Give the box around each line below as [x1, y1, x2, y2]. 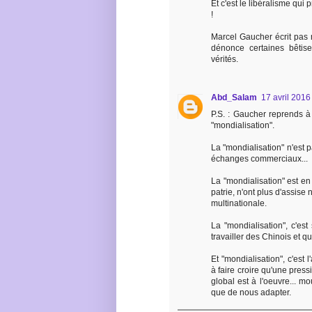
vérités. [211, 54, 238, 65]
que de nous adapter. [211, 288, 291, 298]
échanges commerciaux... [211, 154, 308, 164]
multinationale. [211, 198, 267, 209]
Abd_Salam [211, 93, 257, 103]
